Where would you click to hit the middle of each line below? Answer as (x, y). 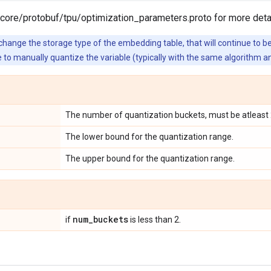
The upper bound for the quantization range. (150, 158)
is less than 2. (155, 220)
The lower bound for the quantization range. (149, 137)
